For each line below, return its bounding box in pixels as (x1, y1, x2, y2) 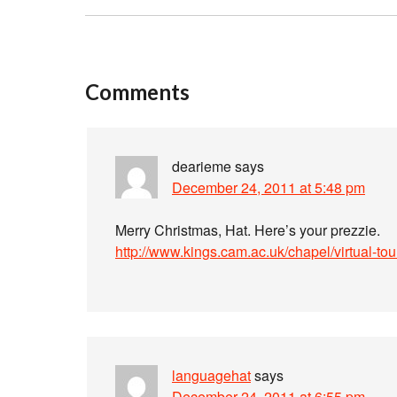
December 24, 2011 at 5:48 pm (172, 177, 365, 198)
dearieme (172, 156, 231, 176)
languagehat (172, 365, 251, 385)
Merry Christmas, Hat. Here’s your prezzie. (115, 220, 380, 240)
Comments (85, 79, 190, 105)
